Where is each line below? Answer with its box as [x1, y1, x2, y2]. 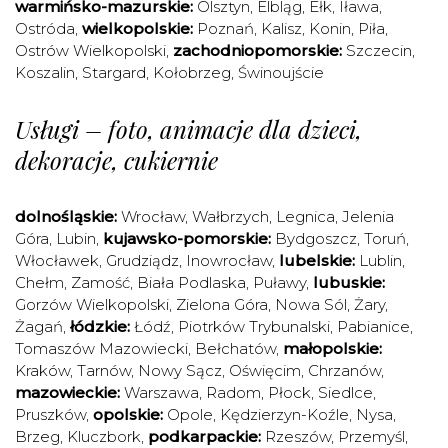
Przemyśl [338, 427, 405, 446]
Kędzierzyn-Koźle [220, 405, 349, 424]
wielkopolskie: [82, 19, 193, 38]
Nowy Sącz [138, 361, 222, 380]
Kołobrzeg [153, 63, 231, 82]
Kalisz [261, 19, 302, 38]
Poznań [197, 19, 254, 38]
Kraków [15, 361, 70, 380]
